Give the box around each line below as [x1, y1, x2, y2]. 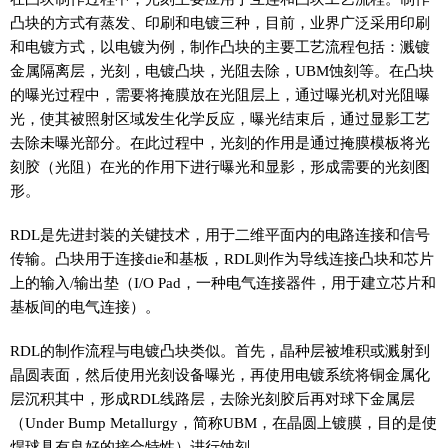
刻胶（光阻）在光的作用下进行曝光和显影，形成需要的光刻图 [10, 157, 430, 175]
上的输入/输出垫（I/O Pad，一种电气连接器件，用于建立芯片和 [10, 273, 436, 291]
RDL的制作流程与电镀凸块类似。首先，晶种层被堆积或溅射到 [10, 341, 430, 359]
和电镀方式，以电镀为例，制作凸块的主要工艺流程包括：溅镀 [10, 37, 430, 55]
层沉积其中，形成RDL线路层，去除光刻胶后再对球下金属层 [10, 389, 415, 407]
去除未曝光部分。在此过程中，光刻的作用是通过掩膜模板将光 [10, 133, 430, 151]
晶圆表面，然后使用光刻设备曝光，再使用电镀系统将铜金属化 [10, 365, 430, 383]
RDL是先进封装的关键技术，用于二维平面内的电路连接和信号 [10, 225, 430, 243]
